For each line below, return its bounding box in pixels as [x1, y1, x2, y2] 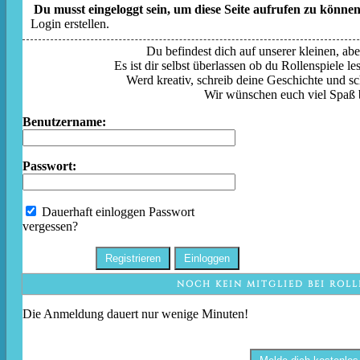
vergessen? [22, 219, 78, 234]
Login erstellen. [31, 17, 109, 31]
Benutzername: [22, 115, 106, 129]
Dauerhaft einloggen [39, 205, 145, 219]
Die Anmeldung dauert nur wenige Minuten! [22, 307, 248, 321]
